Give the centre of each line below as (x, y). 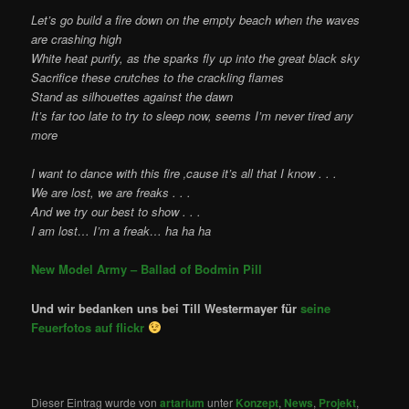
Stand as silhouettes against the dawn (132, 97)
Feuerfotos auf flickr (88, 327)
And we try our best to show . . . (116, 212)
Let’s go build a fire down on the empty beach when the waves (196, 20)
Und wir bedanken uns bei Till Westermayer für (166, 308)
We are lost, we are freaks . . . (111, 193)
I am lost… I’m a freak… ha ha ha (121, 231)
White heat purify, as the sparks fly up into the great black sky (196, 58)
